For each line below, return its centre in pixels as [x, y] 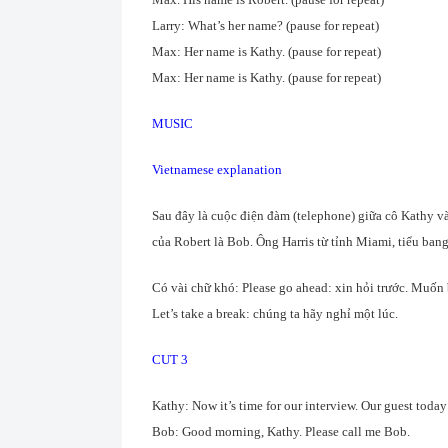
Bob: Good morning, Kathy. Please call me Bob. [281, 431]
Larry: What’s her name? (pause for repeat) [265, 25]
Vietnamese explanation [217, 169]
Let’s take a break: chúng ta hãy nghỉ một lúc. [275, 313]
